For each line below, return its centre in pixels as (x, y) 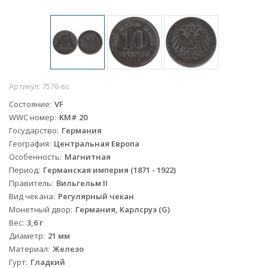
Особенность (34, 157)
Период (24, 170)
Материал (28, 249)
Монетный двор (40, 210)
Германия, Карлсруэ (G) (123, 210)
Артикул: (25, 87)
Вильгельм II (82, 183)
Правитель (30, 183)
